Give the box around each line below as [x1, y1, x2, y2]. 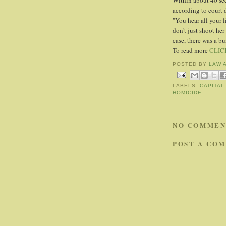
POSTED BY [173, 61, 209, 67]
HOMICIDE [173, 90, 202, 96]
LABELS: [173, 83, 200, 89]
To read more [173, 46, 209, 55]
